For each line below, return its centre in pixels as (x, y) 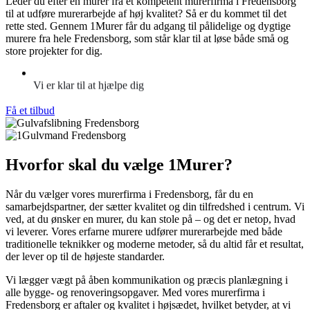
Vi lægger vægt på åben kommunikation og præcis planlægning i (147, 280)
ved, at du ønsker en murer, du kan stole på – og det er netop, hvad (151, 219)
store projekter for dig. (54, 51)
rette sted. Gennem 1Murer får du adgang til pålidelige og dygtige (148, 26)
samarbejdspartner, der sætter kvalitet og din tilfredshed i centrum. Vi (155, 206)
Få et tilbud (30, 110)
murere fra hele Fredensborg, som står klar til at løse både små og (147, 38)
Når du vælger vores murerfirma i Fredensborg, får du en (129, 194)
